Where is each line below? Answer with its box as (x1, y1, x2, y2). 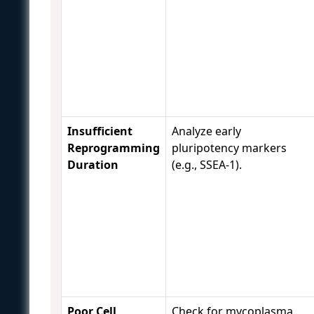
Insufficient (67, 123, 132, 139)
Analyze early (172, 123, 241, 139)
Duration (67, 156, 118, 172)
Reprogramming (67, 139, 160, 156)
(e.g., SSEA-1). (172, 156, 242, 172)
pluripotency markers (172, 139, 287, 156)
